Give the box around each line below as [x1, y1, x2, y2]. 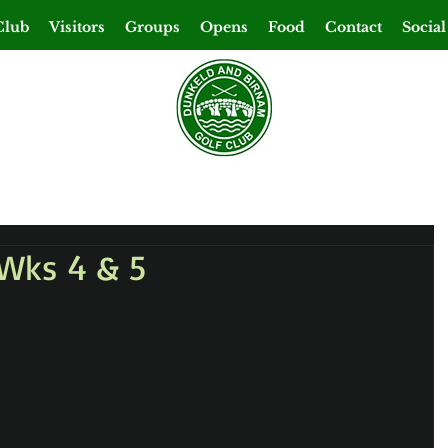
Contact [325, 18, 382, 36]
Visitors [49, 18, 105, 36]
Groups [125, 18, 180, 36]
